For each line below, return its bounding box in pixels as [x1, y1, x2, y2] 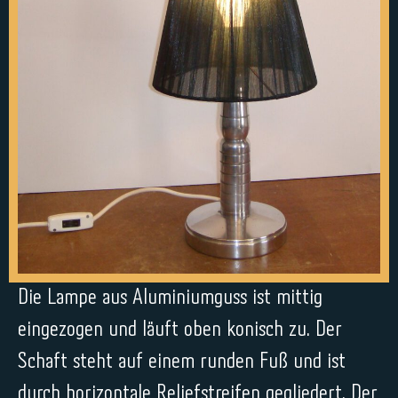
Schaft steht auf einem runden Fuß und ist [18, 353, 346, 371]
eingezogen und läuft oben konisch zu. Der [18, 321, 342, 339]
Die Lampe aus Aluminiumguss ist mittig [18, 289, 322, 307]
